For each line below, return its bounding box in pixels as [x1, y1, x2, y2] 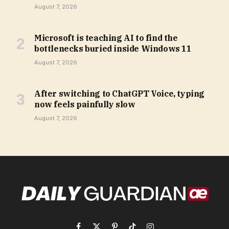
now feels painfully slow [34, 99, 135, 109]
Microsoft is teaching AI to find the [34, 32, 178, 43]
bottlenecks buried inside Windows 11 [34, 43, 192, 54]
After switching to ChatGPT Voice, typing [34, 88, 205, 99]
